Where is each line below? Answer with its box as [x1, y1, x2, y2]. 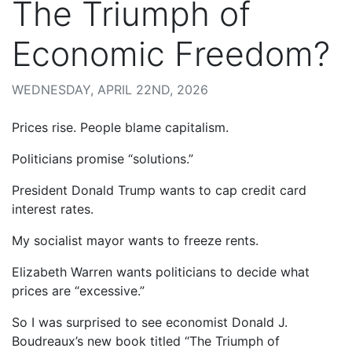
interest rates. [12, 200, 93, 217]
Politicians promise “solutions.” [12, 150, 193, 167]
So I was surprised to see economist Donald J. [12, 313, 288, 330]
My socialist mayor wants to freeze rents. [12, 232, 258, 248]
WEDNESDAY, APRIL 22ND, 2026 [12, 81, 208, 97]
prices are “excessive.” [12, 282, 145, 299]
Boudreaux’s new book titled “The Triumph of [12, 332, 280, 349]
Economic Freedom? [12, 33, 330, 74]
